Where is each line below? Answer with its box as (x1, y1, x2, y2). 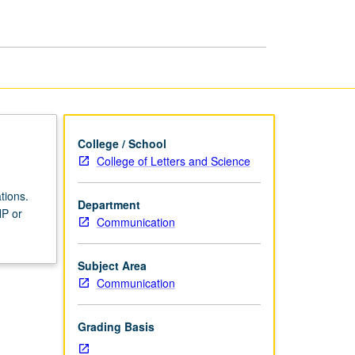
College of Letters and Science (96, 152, 250, 169)
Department (77, 196, 140, 212)
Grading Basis (77, 318, 155, 334)
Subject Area (77, 257, 147, 273)
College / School (77, 135, 166, 151)
